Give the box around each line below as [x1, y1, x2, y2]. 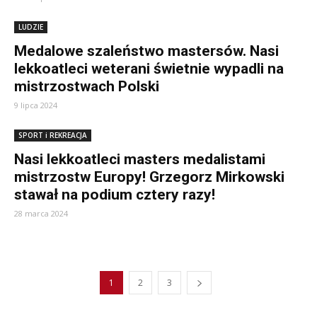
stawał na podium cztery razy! [14, 186, 215, 203]
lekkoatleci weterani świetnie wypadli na [14, 60, 284, 77]
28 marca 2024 [14, 208, 68, 219]
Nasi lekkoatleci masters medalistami [14, 151, 265, 168]
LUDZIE [18, 22, 43, 32]
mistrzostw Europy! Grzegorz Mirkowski [14, 168, 284, 185]
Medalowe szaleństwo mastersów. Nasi [14, 42, 279, 59]
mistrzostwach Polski [14, 78, 159, 95]
